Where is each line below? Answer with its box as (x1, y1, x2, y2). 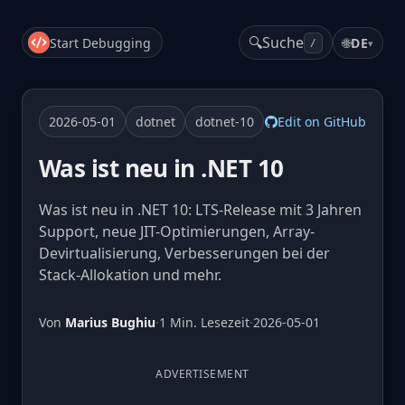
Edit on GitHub (278, 113, 366, 130)
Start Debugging (50, 33, 151, 52)
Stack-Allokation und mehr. (39, 265, 221, 285)
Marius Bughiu (65, 314, 155, 331)
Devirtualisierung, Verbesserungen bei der (39, 243, 330, 263)
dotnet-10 (195, 113, 254, 130)
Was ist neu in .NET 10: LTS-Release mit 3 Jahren (39, 200, 362, 220)
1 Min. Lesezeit (159, 314, 250, 331)
